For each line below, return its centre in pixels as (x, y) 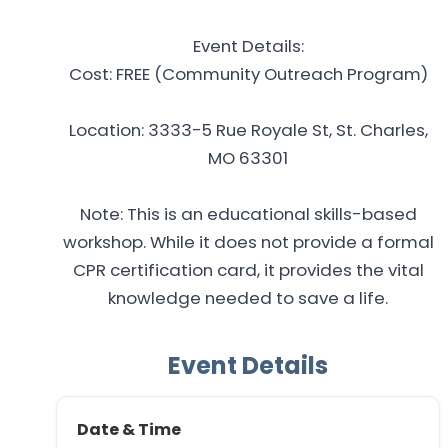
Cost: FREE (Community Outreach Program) (248, 74)
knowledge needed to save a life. (248, 298)
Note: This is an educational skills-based (248, 214)
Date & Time (129, 430)
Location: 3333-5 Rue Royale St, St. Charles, (248, 130)
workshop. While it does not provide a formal (248, 242)
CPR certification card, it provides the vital (248, 270)
